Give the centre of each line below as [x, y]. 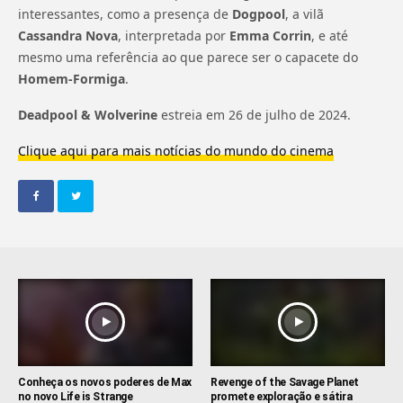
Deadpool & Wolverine [90, 114]
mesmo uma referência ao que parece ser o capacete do [188, 57]
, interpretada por [174, 35]
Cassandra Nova [68, 35]
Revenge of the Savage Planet [285, 382]
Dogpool [259, 13]
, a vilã [305, 13]
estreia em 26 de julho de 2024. [256, 114]
